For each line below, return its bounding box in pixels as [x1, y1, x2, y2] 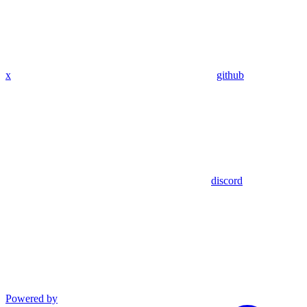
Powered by [5, 292, 58, 304]
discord [211, 174, 243, 186]
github [217, 69, 244, 81]
